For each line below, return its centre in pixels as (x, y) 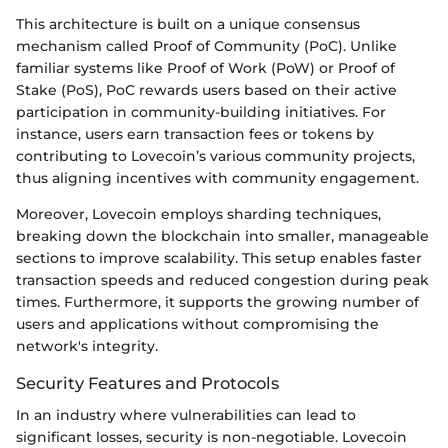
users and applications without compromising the (197, 323)
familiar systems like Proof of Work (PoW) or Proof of (205, 67)
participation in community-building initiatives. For (201, 111)
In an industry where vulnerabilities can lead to (186, 414)
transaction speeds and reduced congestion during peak (222, 279)
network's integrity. (87, 345)
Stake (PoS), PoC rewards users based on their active (206, 89)
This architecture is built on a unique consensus (188, 23)
